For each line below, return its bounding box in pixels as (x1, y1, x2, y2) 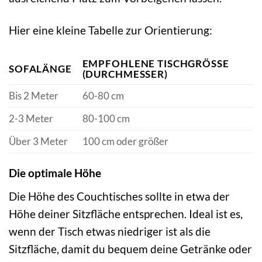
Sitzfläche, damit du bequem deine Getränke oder (9, 242, 252, 256)
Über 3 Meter (9, 135, 68, 147)
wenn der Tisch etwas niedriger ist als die (9, 224, 211, 238)
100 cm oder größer (82, 135, 168, 147)
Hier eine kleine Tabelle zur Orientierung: (9, 23, 212, 37)
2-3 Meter (9, 112, 53, 125)
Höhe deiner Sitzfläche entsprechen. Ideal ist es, (9, 206, 243, 220)
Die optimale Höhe (9, 166, 101, 180)
